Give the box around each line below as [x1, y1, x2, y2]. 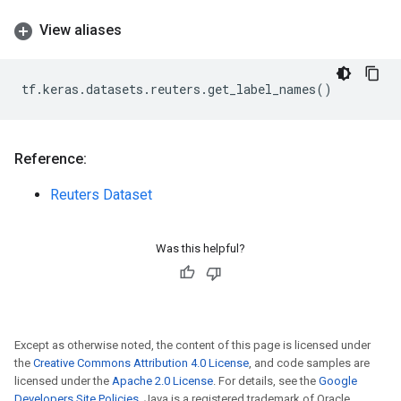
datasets [86, 81, 143, 98]
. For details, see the [213, 374, 319, 388]
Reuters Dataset [50, 186, 152, 203]
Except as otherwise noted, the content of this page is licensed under [14, 338, 371, 352]
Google [319, 374, 357, 388]
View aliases [39, 21, 122, 38]
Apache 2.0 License [112, 374, 213, 388]
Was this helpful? [156, 242, 245, 255]
